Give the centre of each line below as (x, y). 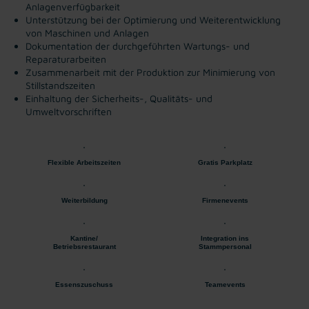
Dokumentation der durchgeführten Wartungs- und (138, 46)
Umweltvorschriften (69, 111)
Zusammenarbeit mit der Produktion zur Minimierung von (150, 72)
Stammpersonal (225, 246)
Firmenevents (225, 200)
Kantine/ (84, 238)
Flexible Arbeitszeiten (84, 162)
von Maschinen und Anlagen (87, 32)
